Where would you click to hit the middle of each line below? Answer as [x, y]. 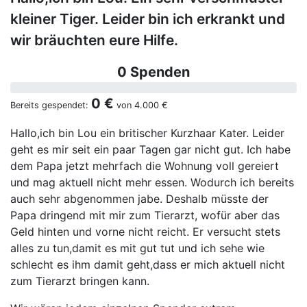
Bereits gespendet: [51, 106]
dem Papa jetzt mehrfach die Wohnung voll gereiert [145, 166]
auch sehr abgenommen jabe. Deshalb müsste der [139, 199]
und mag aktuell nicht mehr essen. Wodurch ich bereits [152, 183]
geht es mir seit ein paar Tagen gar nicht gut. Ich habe [150, 150]
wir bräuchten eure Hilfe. [94, 40]
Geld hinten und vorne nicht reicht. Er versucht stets [145, 232]
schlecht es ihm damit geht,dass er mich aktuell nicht [148, 265]
